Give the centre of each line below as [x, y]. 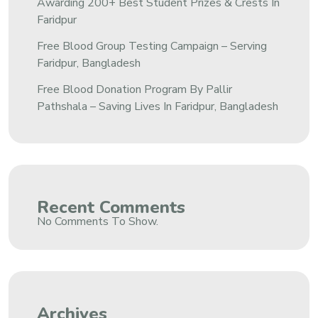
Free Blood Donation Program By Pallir [135, 89]
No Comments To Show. [98, 221]
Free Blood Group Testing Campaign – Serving [152, 46]
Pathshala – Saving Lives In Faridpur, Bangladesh [158, 106]
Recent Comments [111, 207]
